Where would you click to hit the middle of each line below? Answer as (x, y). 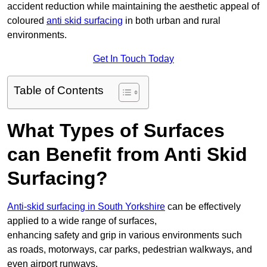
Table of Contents (59, 91)
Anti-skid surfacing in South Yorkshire (86, 207)
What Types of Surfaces (116, 131)
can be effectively (203, 207)
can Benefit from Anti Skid (127, 155)
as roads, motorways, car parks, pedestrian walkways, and (130, 250)
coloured (27, 21)
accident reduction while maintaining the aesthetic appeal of (133, 7)
